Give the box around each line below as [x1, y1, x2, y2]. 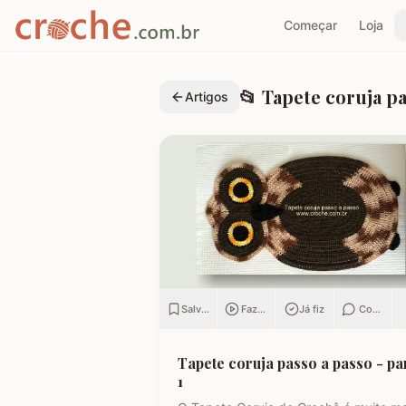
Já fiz [298, 303, 324, 316]
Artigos [185, 89, 228, 104]
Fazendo [241, 303, 283, 316]
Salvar [181, 303, 211, 316]
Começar [283, 17, 337, 33]
